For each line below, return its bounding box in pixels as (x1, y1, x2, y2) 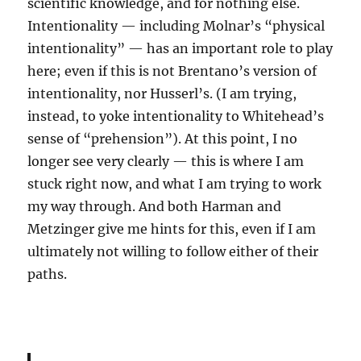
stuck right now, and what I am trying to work (27, 176, 322, 193)
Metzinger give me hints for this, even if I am (27, 221, 317, 238)
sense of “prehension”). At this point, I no (27, 131, 298, 147)
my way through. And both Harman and (27, 198, 282, 215)
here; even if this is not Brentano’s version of (27, 63, 317, 80)
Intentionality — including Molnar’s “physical (27, 18, 326, 35)
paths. (27, 266, 71, 283)
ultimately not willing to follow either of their (27, 243, 319, 260)
